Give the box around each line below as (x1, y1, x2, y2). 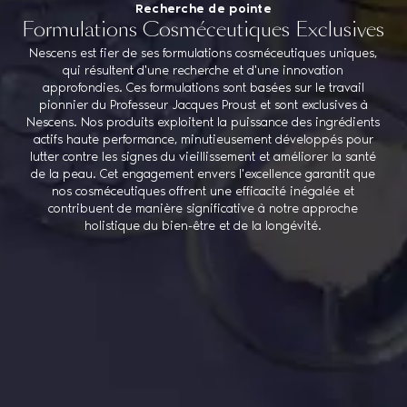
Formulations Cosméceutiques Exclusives (22, 21, 385, 42)
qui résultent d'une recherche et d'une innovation (63, 63, 344, 79)
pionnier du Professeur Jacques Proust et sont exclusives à (38, 97, 368, 114)
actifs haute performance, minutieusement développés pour (33, 132, 373, 148)
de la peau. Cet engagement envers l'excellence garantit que (31, 166, 376, 183)
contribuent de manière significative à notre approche (48, 201, 359, 217)
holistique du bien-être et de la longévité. (84, 218, 323, 234)
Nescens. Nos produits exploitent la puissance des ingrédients (26, 114, 381, 131)
